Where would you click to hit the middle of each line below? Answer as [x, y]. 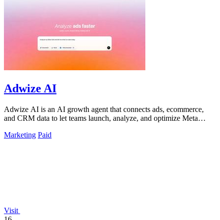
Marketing [20, 135]
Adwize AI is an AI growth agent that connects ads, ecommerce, [104, 109]
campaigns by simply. [37, 127]
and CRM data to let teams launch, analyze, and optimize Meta [101, 118]
